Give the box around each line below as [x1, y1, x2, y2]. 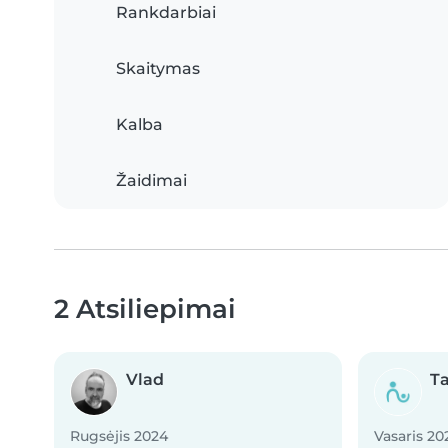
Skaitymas [116, 59, 200, 78]
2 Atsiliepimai [54, 293, 236, 324]
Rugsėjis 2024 [70, 427, 168, 445]
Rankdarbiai [116, 3, 216, 22]
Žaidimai [116, 171, 187, 190]
